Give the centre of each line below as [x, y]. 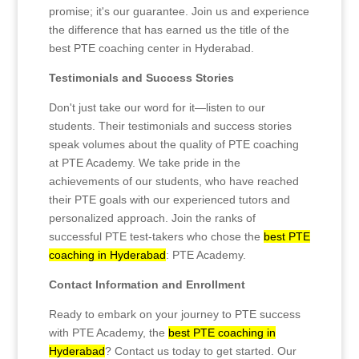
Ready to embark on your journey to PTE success [174, 315]
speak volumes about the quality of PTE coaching [173, 145]
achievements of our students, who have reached [173, 182]
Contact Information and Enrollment [147, 285]
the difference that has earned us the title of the [169, 30]
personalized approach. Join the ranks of [152, 218]
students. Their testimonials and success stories [170, 126]
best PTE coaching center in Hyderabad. [151, 48]
